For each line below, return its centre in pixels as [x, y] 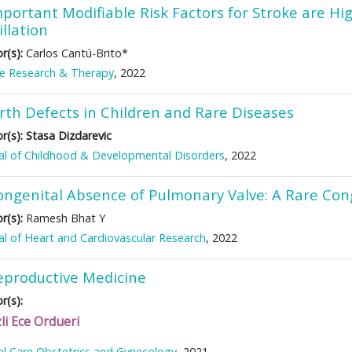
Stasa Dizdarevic [69, 136]
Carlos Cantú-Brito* [75, 53]
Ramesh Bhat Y [64, 218]
